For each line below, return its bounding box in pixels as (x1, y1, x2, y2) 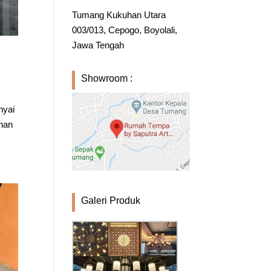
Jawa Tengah (72, 39, 125, 50)
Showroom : (81, 73, 133, 83)
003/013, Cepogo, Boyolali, (72, 24, 178, 35)
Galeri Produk (81, 195, 141, 206)
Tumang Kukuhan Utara (72, 9, 166, 20)
